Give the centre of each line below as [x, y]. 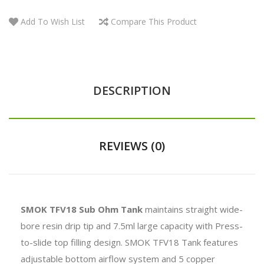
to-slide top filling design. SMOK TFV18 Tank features [129, 242]
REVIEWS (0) [132, 146]
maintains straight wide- [193, 209]
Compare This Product [154, 21]
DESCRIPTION [132, 90]
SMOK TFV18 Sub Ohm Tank [82, 209]
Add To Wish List [53, 21]
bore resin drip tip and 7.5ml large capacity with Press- [132, 225]
